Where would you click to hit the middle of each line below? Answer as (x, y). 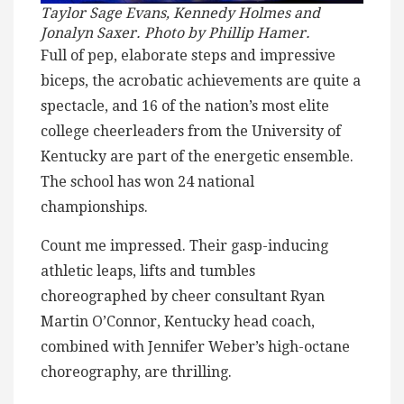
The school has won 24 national (147, 182)
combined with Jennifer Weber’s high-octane (195, 347)
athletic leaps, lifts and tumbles (148, 271)
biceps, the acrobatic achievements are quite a (201, 81)
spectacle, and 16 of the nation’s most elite (185, 106)
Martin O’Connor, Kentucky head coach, (178, 322)
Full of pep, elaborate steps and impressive (188, 56)
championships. (94, 207)
